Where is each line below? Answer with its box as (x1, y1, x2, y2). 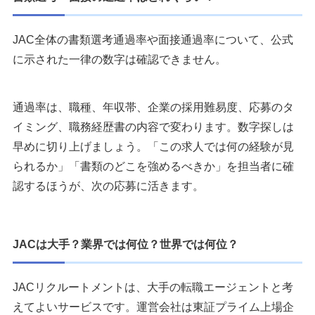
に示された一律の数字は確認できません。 (13, 53, 226, 66)
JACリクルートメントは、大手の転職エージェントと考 (13, 281, 293, 294)
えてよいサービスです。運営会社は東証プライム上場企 (13, 301, 294, 314)
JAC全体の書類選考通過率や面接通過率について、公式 (13, 34, 293, 46)
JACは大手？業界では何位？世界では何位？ (13, 238, 238, 251)
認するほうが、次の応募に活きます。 (13, 180, 204, 193)
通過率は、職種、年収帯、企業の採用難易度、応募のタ (13, 101, 294, 114)
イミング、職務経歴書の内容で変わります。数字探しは (13, 121, 294, 134)
